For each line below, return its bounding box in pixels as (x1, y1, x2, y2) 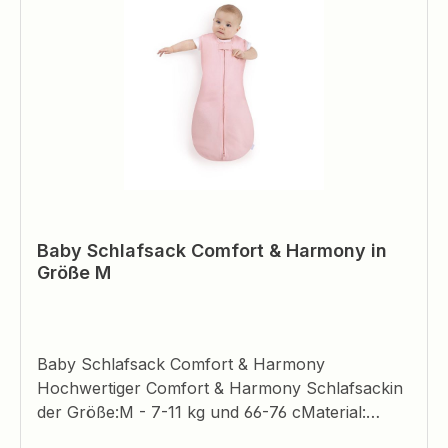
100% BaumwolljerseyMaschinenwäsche (37, 425, 346, 446)
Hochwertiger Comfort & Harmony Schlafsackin (37, 377, 403, 398)
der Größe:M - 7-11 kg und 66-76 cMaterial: (37, 401, 366, 422)
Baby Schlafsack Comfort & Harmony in (37, 239, 387, 261)
